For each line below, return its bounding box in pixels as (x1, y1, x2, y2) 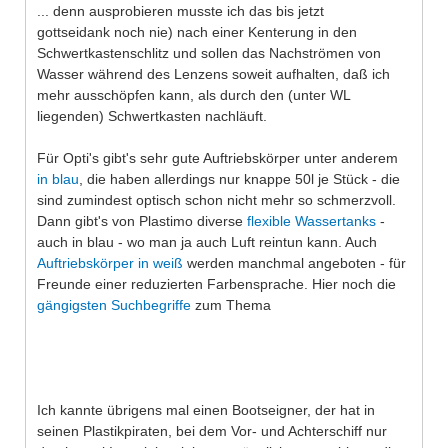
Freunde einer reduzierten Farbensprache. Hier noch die (37, 275, 396, 292)
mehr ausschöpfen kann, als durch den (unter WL (37, 86, 350, 103)
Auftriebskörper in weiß (37, 254, 183, 271)
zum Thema (191, 296, 271, 313)
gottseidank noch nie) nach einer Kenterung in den (37, 23, 357, 40)
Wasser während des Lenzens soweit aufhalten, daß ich (37, 65, 390, 82)
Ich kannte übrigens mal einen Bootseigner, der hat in (37, 401, 375, 418)
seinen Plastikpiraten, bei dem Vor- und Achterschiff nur (37, 422, 387, 439)
